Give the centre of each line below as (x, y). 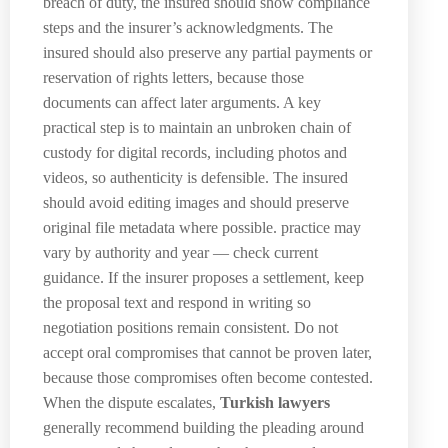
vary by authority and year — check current (180, 252)
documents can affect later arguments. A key (182, 102)
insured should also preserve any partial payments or (207, 52)
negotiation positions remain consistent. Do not (190, 327)
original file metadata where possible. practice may (202, 227)
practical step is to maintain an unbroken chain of (197, 127)
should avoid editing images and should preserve (196, 202)
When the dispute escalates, (131, 402)
